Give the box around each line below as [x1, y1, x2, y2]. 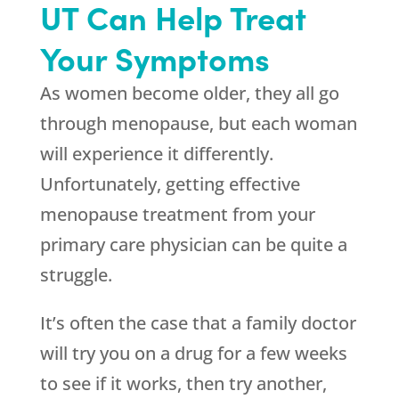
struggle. [39, 263, 112, 288]
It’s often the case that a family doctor [39, 311, 356, 336]
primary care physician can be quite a [39, 232, 347, 257]
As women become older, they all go [39, 81, 339, 106]
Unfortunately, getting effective [39, 172, 300, 197]
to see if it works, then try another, [39, 371, 327, 396]
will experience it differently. [39, 142, 273, 167]
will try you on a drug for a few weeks [39, 341, 347, 366]
